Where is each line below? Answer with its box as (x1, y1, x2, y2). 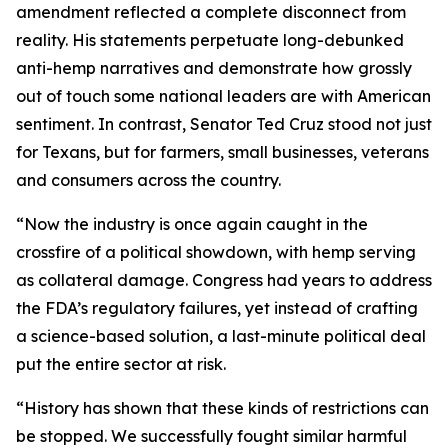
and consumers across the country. (16, 169, 281, 190)
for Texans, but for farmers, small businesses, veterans (16, 141, 429, 162)
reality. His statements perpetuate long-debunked (16, 29, 404, 50)
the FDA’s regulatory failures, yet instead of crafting (16, 297, 418, 318)
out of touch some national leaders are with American (16, 85, 431, 106)
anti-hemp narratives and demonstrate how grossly (16, 57, 412, 78)
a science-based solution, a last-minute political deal (16, 325, 426, 346)
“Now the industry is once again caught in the (16, 213, 368, 234)
